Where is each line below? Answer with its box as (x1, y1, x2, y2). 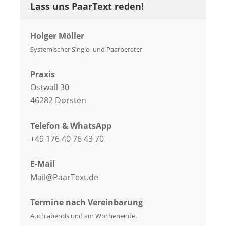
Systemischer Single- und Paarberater (30, 45, 142, 54)
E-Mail (30, 158, 55, 170)
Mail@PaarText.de (30, 172, 98, 183)
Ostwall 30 (30, 82, 69, 93)
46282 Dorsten (30, 95, 86, 106)
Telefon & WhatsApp (30, 120, 111, 132)
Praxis (30, 69, 55, 80)
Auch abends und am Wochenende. (30, 211, 137, 221)
